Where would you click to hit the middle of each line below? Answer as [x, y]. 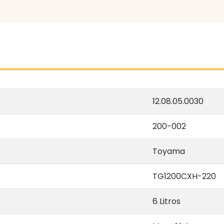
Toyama [169, 151]
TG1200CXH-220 [184, 176]
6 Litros [166, 201]
